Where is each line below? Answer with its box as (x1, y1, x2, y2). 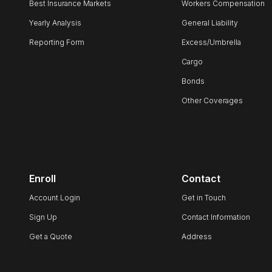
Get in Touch (181, 193, 226, 202)
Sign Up (29, 212, 57, 222)
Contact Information (181, 212, 250, 222)
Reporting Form (29, 38, 84, 47)
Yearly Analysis (29, 18, 81, 27)
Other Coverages (181, 96, 243, 105)
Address (181, 232, 212, 241)
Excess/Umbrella (181, 38, 241, 47)
